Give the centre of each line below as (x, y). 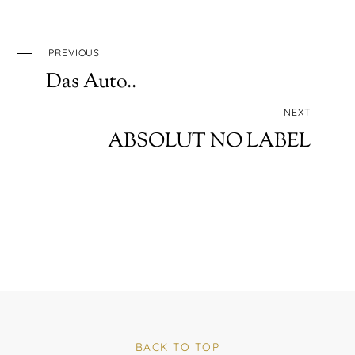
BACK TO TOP (177, 346)
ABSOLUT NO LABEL (209, 142)
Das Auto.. (92, 83)
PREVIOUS (74, 52)
